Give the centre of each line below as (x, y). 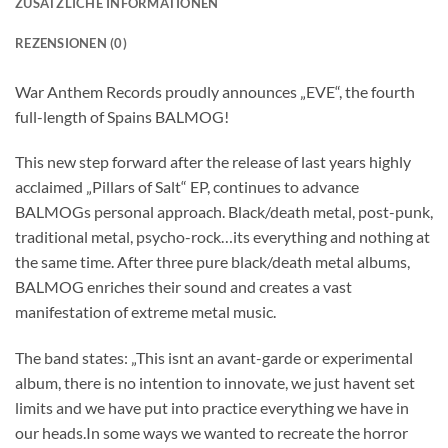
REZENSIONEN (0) (71, 42)
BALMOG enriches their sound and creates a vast (183, 287)
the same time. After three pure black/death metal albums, (212, 262)
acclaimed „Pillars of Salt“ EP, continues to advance (187, 187)
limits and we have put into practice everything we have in (212, 408)
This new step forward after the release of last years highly (213, 162)
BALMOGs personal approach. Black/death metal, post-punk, (224, 212)
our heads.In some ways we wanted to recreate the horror (211, 433)
